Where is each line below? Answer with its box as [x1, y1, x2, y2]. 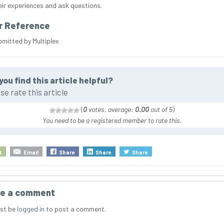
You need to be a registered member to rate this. [42, 116, 182, 125]
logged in [16, 204, 44, 213]
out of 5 [149, 105, 172, 114]
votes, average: [87, 105, 135, 114]
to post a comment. [44, 204, 106, 213]
